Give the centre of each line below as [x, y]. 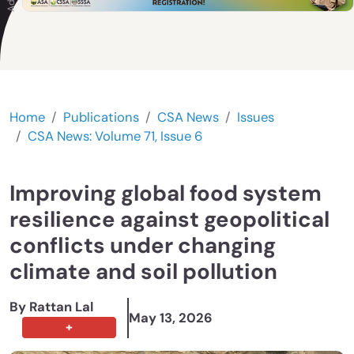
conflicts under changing [143, 246]
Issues [256, 118]
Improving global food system [166, 194]
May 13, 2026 [170, 318]
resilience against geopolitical [169, 220]
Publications [101, 118]
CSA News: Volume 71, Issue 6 [115, 137]
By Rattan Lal [51, 307]
